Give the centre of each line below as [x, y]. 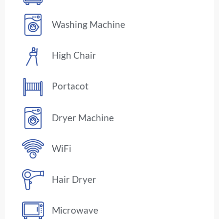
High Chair [74, 55]
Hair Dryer [74, 179]
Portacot [70, 86]
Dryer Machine [83, 118]
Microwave [75, 210]
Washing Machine [89, 24]
